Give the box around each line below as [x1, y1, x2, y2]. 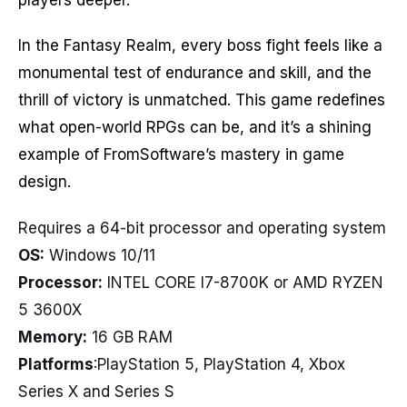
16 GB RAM [87, 327, 173, 346]
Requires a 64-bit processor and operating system [18, 218, 386, 237]
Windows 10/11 [45, 245, 155, 264]
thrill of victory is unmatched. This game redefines [18, 91, 385, 110]
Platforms [18, 354, 94, 373]
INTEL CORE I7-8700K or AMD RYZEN [103, 273, 383, 292]
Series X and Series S [18, 382, 174, 401]
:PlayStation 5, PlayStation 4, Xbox [94, 354, 345, 373]
